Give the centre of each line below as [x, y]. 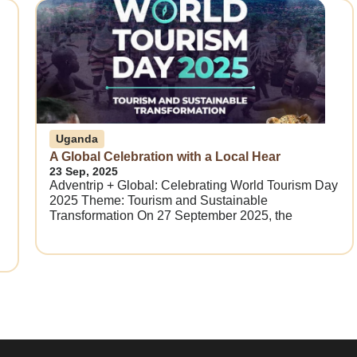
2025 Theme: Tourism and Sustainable [159, 201]
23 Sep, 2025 [84, 172]
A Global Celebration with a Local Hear [165, 157]
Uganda [77, 139]
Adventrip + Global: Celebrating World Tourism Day [194, 186]
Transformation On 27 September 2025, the [171, 216]
